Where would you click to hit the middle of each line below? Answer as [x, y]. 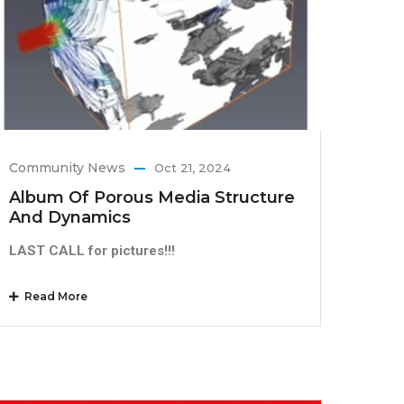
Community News [68, 167]
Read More [54, 296]
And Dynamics [70, 217]
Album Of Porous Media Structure [152, 197]
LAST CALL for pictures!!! [92, 250]
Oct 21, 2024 [193, 167]
